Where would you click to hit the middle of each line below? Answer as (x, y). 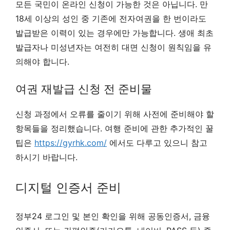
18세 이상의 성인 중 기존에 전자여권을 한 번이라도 (111, 18)
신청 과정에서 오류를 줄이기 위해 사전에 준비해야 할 (115, 114)
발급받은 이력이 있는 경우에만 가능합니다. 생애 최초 (114, 33)
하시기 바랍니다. (46, 157)
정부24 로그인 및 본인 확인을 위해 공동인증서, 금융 (113, 216)
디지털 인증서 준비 (68, 187)
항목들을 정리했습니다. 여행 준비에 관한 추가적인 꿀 (114, 128)
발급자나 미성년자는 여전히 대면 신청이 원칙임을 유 (113, 47)
